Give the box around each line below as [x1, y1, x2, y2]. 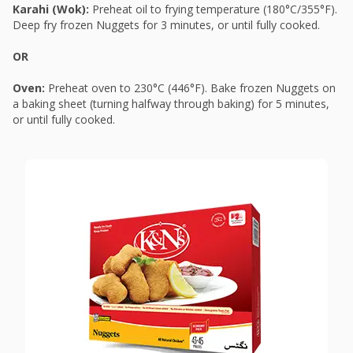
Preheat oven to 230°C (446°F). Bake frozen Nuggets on [48, 80, 336, 96]
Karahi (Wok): [13, 2, 92, 17]
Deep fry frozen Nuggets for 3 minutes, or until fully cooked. [13, 17, 320, 33]
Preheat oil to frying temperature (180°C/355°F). [92, 2, 337, 17]
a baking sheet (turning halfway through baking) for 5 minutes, [13, 96, 329, 112]
